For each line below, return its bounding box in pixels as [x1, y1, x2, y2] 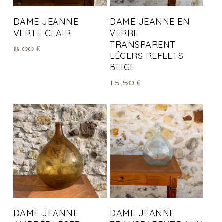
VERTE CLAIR [13, 27, 71, 39]
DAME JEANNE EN [110, 15, 190, 27]
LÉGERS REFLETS [110, 50, 184, 61]
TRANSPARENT [110, 38, 176, 50]
